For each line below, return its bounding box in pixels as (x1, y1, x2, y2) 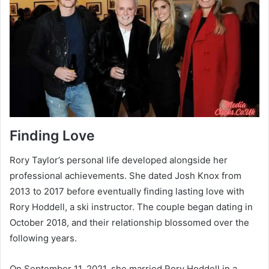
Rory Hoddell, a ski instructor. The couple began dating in (10, 201, 253, 213)
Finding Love (10, 127, 95, 145)
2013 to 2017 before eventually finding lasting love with (10, 185, 244, 197)
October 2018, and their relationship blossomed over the (10, 216, 249, 228)
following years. (10, 232, 77, 244)
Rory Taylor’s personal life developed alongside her (10, 154, 228, 166)
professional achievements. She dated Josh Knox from (10, 169, 241, 181)
